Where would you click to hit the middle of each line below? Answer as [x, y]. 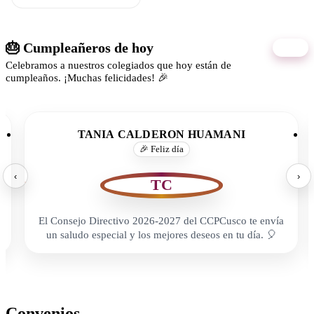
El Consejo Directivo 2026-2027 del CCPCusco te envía [162, 220]
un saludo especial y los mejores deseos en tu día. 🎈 [161, 234]
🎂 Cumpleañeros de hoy [80, 47]
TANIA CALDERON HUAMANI [162, 134]
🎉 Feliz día [161, 149]
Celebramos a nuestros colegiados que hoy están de [118, 64]
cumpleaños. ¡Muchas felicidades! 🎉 [87, 77]
